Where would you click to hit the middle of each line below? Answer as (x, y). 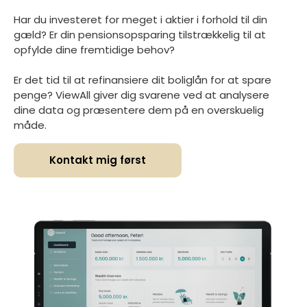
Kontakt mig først (98, 160)
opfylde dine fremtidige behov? (94, 50)
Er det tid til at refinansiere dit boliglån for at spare (143, 80)
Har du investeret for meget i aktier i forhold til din (140, 20)
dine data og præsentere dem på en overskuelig (139, 110)
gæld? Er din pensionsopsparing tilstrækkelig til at (140, 35)
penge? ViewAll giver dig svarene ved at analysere (142, 95)
